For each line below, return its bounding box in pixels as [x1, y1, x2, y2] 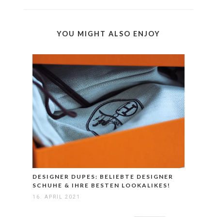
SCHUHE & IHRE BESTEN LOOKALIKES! [32, 182, 170, 189]
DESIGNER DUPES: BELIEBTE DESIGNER [32, 173, 173, 181]
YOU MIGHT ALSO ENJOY [57, 29, 160, 38]
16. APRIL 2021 [32, 194, 80, 200]
